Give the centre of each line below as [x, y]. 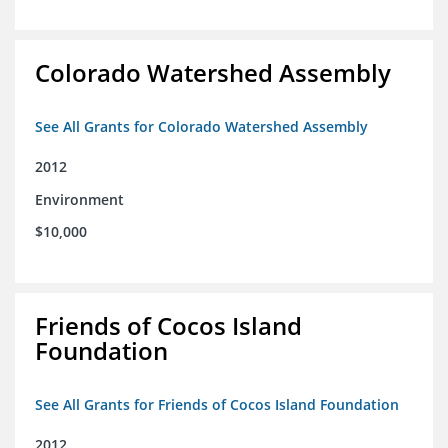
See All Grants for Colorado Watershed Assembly [201, 127]
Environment [79, 200]
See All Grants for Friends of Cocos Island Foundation [217, 405]
